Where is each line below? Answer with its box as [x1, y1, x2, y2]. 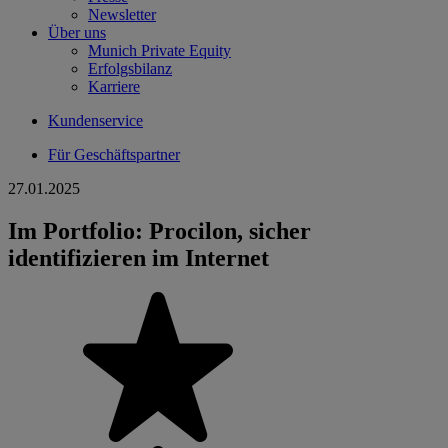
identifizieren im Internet [8, 244, 269, 271]
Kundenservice [48, 112, 143, 129]
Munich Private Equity [88, 42, 231, 59]
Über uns [48, 24, 106, 41]
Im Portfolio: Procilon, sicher [8, 217, 311, 244]
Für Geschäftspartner [48, 146, 180, 163]
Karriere [88, 78, 140, 95]
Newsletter [88, 6, 156, 23]
